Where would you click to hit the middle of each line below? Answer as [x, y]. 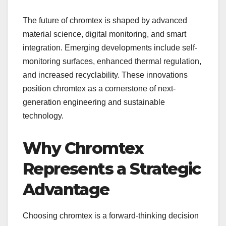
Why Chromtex [83, 148]
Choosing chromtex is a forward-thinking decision [111, 215]
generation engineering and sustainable [94, 102]
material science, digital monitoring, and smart [104, 34]
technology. [43, 116]
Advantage [66, 189]
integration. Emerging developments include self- [110, 47]
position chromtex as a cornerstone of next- [99, 88]
